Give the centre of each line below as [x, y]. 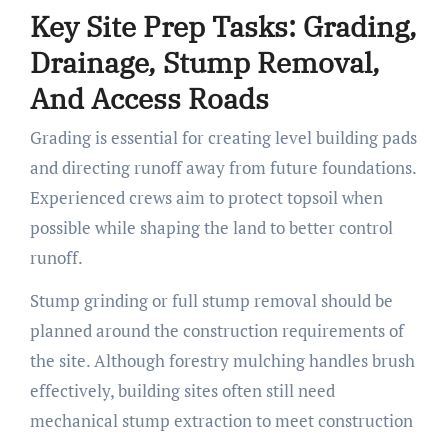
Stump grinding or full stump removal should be [211, 301]
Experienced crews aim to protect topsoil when [206, 198]
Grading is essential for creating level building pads [223, 138]
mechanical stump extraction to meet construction [221, 421]
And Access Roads [149, 98]
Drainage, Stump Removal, [204, 62]
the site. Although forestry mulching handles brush [222, 361]
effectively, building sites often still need [182, 391]
